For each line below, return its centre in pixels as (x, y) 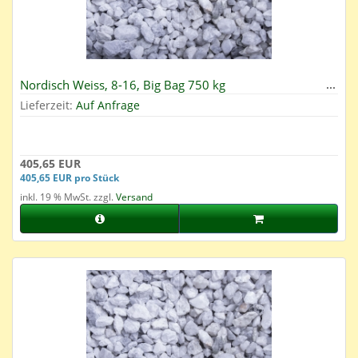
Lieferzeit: (48, 105)
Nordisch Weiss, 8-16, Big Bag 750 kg (123, 85)
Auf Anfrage (108, 105)
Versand (134, 197)
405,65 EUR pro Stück (70, 178)
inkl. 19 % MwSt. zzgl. (68, 197)
